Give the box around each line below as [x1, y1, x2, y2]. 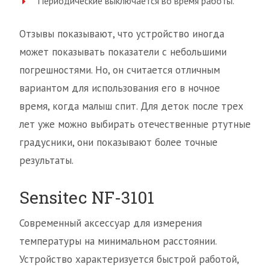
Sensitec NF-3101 [19, 186, 154, 209]
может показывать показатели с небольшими [19, 45, 227, 59]
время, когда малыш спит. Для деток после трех [19, 99, 243, 113]
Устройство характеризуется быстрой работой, [19, 253, 239, 266]
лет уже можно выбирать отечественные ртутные [19, 118, 251, 131]
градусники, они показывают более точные [19, 136, 218, 149]
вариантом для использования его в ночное [19, 81, 220, 95]
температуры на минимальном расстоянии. [19, 234, 216, 248]
